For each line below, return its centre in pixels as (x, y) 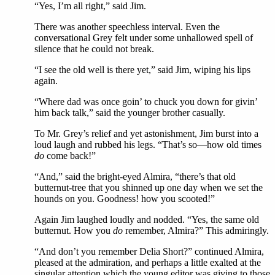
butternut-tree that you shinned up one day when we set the (149, 188)
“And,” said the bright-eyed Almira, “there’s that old (135, 176)
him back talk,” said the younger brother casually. (130, 113)
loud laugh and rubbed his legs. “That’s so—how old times (148, 145)
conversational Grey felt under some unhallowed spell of (144, 38)
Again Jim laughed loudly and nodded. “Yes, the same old (147, 219)
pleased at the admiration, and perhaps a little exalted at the (148, 262)
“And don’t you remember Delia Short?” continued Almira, (149, 251)
